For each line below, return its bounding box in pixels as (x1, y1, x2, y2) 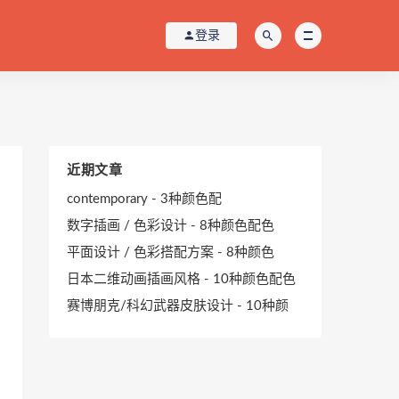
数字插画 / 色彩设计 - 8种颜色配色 (67, 219, 274, 232)
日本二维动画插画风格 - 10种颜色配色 (67, 273, 296, 286)
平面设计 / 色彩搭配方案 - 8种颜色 (67, 246, 274, 259)
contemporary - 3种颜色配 (67, 192, 222, 206)
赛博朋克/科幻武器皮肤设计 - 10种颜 (67, 299, 289, 313)
